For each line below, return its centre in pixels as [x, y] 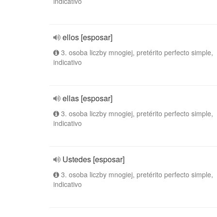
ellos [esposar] [87, 37]
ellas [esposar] [87, 98]
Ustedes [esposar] [93, 159]
